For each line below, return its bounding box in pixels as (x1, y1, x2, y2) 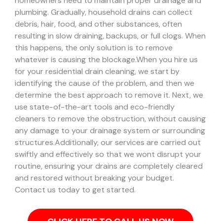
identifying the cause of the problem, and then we (15, 78, 194, 89)
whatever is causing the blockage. (15, 54, 136, 65)
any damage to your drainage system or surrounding (15, 125, 205, 136)
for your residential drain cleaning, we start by (15, 66, 180, 77)
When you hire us (136, 54, 198, 65)
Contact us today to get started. (15, 184, 136, 195)
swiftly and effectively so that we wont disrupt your (15, 149, 201, 160)
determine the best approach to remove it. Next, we (15, 90, 203, 101)
